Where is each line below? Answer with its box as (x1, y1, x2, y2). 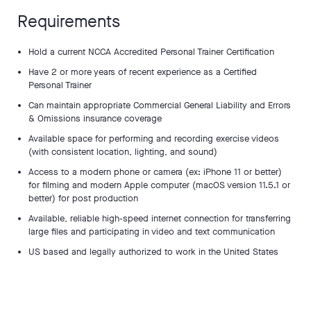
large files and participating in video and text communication (28, 226, 275, 237)
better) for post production (28, 192, 138, 204)
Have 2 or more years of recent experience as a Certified (28, 66, 257, 78)
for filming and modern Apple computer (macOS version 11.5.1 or (28, 179, 290, 191)
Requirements (17, 10, 120, 33)
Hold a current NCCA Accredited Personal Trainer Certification (28, 46, 274, 58)
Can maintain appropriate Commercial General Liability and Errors (28, 99, 291, 111)
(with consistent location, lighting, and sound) (28, 146, 217, 158)
